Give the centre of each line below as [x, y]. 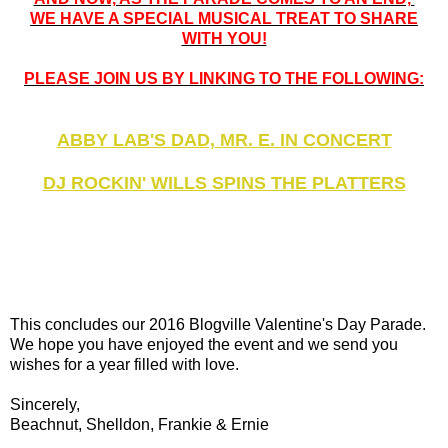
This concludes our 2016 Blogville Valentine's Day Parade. [222, 325]
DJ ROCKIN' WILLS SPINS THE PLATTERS [224, 183]
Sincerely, [45, 405]
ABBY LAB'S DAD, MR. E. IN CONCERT [224, 140]
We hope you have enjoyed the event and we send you [204, 345]
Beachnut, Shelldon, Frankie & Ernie [139, 425]
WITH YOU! [224, 39]
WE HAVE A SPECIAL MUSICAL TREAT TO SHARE [224, 19]
